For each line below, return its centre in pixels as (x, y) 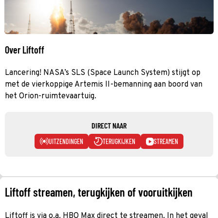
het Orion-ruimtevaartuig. (51, 96)
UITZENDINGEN (66, 141)
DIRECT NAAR (109, 125)
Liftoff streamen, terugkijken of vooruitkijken (99, 192)
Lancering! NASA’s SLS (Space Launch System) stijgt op (103, 73)
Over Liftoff (25, 49)
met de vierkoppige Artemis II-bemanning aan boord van (104, 84)
